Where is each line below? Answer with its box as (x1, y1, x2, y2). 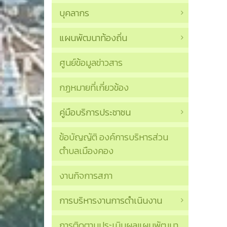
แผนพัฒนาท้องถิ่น (59, 31, 127, 45)
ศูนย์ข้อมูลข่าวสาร (59, 56, 123, 70)
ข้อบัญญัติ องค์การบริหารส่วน (59, 130, 168, 144)
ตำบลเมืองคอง (59, 144, 113, 158)
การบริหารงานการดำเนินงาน (59, 194, 162, 208)
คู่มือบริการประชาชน (59, 105, 131, 120)
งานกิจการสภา (59, 169, 112, 183)
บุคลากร (59, 6, 89, 20)
